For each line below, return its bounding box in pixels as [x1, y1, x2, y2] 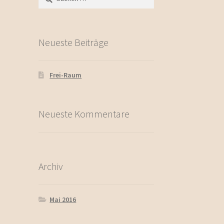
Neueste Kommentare [38, 107, 129, 120]
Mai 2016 [49, 194, 76, 204]
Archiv [38, 159, 63, 172]
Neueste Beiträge [38, 35, 108, 48]
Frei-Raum [49, 70, 82, 80]
